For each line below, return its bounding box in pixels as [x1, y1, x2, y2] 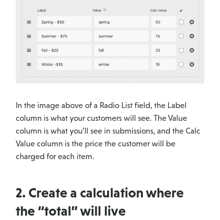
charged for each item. [16, 151, 94, 161]
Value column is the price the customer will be [16, 138, 175, 148]
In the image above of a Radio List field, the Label [16, 100, 187, 110]
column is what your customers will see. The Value [16, 113, 187, 123]
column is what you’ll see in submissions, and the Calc [16, 126, 200, 136]
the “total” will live [16, 202, 126, 219]
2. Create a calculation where [16, 184, 184, 200]
